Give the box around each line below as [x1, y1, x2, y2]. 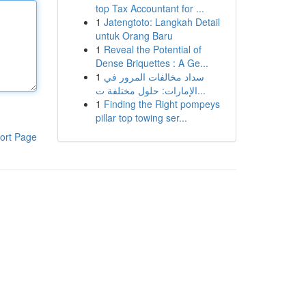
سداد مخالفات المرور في [103, 70, 204, 83]
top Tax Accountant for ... [95, 1, 204, 15]
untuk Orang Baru [95, 29, 173, 42]
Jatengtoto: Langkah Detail [103, 15, 220, 29]
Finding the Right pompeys [103, 97, 220, 111]
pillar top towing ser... [95, 111, 187, 124]
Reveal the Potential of [103, 42, 201, 56]
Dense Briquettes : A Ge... [95, 56, 208, 70]
